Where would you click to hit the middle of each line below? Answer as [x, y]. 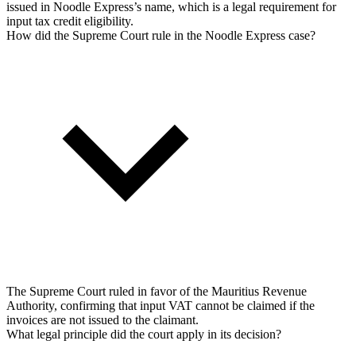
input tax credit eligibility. [70, 21]
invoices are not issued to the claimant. [103, 319]
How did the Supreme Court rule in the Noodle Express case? [161, 35]
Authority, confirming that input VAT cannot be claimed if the [161, 305]
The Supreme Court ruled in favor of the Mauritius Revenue [157, 291]
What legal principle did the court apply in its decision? [144, 334]
